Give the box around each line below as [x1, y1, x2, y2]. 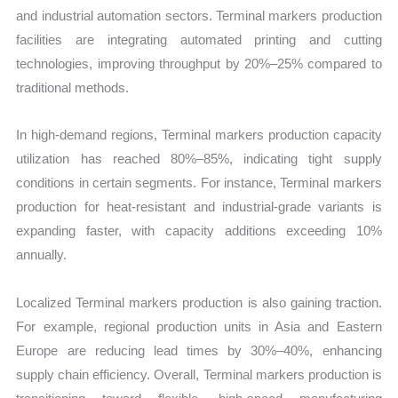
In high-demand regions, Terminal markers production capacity [16, 127, 382, 143]
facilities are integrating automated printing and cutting [16, 32, 382, 48]
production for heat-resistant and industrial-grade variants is [16, 199, 382, 215]
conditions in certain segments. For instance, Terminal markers [16, 175, 382, 191]
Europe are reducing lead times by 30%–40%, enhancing [16, 342, 382, 358]
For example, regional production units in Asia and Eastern [16, 318, 382, 334]
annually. [16, 247, 68, 263]
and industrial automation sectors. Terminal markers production [16, 8, 382, 24]
